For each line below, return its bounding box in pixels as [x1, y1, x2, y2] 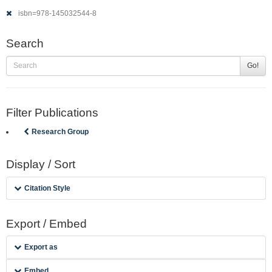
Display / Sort [6, 158, 75, 171]
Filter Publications [6, 106, 98, 119]
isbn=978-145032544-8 [16, 9, 97, 18]
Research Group [32, 127, 89, 136]
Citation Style [24, 183, 71, 192]
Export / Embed [6, 217, 87, 230]
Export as [24, 243, 58, 251]
